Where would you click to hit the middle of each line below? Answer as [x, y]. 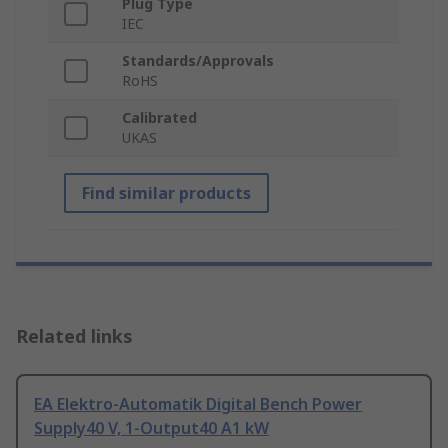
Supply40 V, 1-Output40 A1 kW [151, 428]
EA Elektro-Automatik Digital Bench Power [198, 404]
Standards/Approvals [198, 61]
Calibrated [159, 118]
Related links [74, 336]
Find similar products [166, 193]
